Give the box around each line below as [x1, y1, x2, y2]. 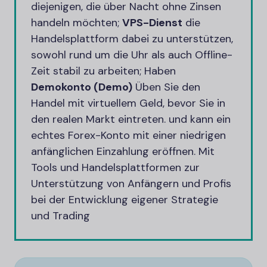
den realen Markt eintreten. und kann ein [31, 112, 231, 126]
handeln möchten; [31, 15, 122, 30]
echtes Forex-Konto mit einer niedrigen [31, 128, 226, 142]
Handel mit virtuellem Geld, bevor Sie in [31, 96, 225, 110]
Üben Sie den [132, 80, 200, 94]
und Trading [31, 209, 90, 223]
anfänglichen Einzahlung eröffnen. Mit [31, 144, 215, 159]
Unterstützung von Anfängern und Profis [31, 176, 231, 191]
